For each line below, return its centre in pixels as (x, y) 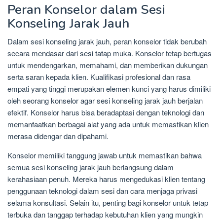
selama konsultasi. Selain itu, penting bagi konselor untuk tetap (108, 202)
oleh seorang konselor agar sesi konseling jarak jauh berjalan (105, 100)
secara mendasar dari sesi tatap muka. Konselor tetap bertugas (110, 53)
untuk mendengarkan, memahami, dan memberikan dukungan (108, 65)
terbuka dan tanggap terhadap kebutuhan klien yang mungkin (105, 214)
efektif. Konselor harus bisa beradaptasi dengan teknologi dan (106, 112)
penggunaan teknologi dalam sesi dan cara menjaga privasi (102, 190)
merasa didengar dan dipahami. (58, 136)
